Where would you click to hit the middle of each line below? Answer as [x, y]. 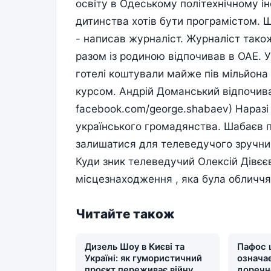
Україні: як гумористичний [144, 259]
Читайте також [125, 214]
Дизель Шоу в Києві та [135, 247]
